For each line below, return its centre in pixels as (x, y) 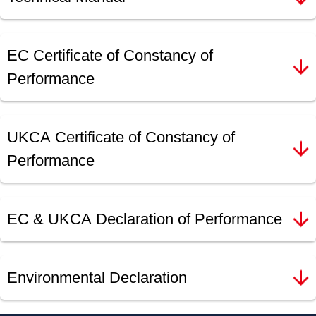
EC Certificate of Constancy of (110, 56)
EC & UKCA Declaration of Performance (145, 219)
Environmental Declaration (97, 278)
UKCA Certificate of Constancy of (121, 138)
